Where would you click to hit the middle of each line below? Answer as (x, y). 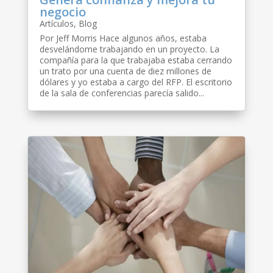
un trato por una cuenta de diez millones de (125, 71)
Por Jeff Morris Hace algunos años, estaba (123, 38)
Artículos (56, 23)
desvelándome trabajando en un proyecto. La (129, 49)
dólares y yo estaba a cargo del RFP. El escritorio (136, 82)
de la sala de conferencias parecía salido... (122, 93)
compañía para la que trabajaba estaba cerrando (136, 60)
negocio (62, 12)
